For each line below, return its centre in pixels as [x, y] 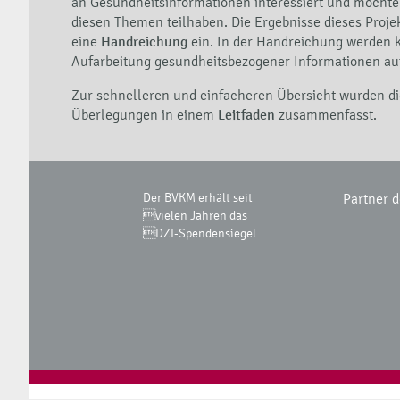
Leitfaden [246, 115]
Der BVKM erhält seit [198, 198]
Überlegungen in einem [145, 115]
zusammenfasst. [328, 115]
